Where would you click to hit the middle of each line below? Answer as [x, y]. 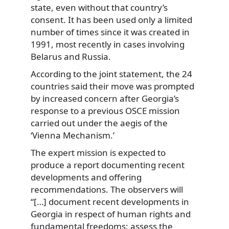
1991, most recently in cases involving [108, 44]
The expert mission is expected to [98, 152]
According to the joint [75, 74]
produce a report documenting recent [108, 165]
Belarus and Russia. [71, 57]
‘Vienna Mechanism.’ [73, 135]
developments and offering [86, 177]
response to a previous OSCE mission [105, 110]
